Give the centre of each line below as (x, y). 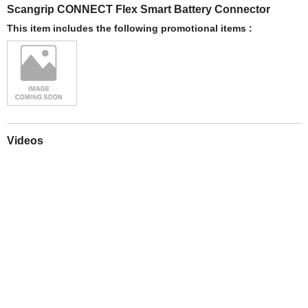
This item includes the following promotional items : (130, 28)
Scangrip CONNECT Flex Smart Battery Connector (139, 9)
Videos (25, 140)
